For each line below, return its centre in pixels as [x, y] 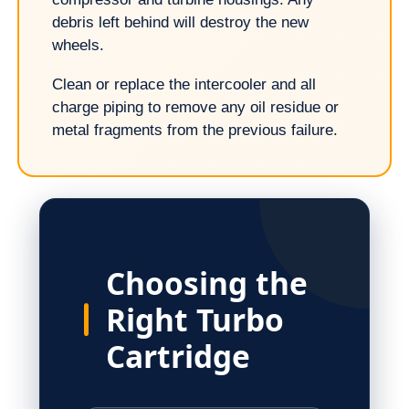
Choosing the [206, 283]
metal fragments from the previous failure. [195, 131]
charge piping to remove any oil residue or [196, 108]
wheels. [79, 46]
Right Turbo [194, 320]
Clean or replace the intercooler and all [184, 85]
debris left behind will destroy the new [181, 23]
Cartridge [178, 357]
